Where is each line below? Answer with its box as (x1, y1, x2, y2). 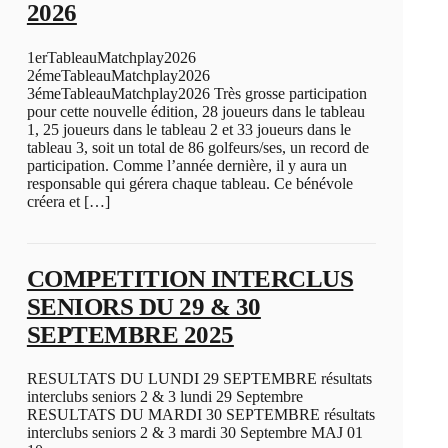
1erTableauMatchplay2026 (26, 48, 196, 66)
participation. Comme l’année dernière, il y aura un (26, 156, 347, 174)
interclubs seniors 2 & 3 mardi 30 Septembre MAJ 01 (26, 424, 363, 442)
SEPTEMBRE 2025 (26, 320, 234, 348)
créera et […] (26, 192, 110, 210)
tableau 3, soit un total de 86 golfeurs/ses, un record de (26, 138, 369, 156)
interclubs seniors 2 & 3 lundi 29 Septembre (26, 388, 303, 406)
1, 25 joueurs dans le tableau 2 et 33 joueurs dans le (26, 120, 351, 138)
